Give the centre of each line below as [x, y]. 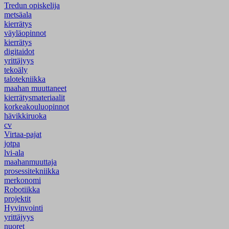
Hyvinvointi [24, 208]
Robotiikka [22, 189]
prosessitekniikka [32, 171]
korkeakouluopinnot [37, 106]
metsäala [18, 14]
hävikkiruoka [25, 116]
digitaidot [19, 51]
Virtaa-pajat [23, 134]
